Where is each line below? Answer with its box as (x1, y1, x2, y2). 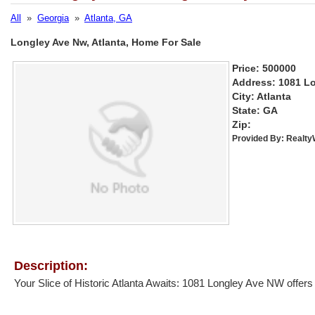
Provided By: (232, 134, 286, 143)
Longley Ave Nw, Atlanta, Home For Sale (11, 37, 201, 48)
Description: (14, 259, 88, 273)
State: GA (232, 105, 278, 116)
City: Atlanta (232, 91, 291, 102)
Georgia (37, 13, 69, 23)
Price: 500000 (232, 63, 296, 74)
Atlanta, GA (84, 13, 132, 23)
